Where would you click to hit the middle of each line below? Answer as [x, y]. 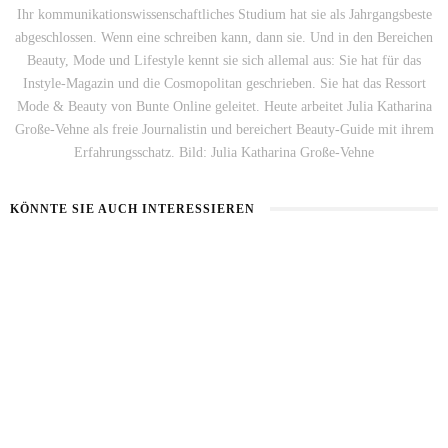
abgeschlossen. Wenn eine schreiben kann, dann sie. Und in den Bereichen [224, 37]
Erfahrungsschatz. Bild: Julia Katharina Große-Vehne [224, 152]
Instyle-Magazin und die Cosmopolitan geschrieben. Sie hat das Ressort [224, 83]
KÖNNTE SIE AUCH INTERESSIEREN [132, 208]
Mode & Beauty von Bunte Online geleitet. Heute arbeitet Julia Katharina [224, 106]
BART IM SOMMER [63, 302]
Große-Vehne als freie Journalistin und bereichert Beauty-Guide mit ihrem [224, 129]
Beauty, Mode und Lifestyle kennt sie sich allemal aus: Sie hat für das [224, 60]
